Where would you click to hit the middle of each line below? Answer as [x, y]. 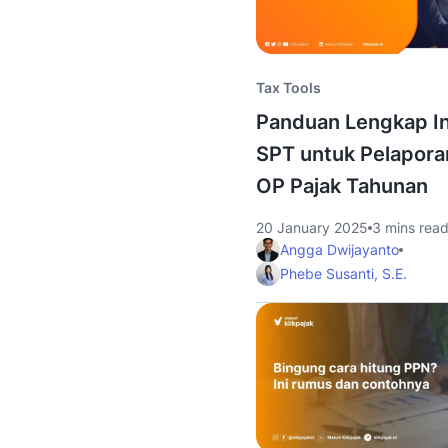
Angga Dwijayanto [339, 249]
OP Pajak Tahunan [342, 186]
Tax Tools [288, 87]
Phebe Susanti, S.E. [343, 273]
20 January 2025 [312, 227]
